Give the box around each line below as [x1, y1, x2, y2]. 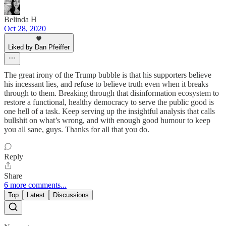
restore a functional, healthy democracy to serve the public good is [4, 97, 214, 106]
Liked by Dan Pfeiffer [8, 43, 70, 51]
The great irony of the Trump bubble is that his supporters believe [4, 70, 211, 79]
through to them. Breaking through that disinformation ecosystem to [4, 88, 219, 97]
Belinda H [4, 15, 37, 24]
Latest [27, 191, 45, 199]
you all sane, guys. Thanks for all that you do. [4, 125, 149, 134]
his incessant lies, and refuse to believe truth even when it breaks [4, 79, 208, 88]
